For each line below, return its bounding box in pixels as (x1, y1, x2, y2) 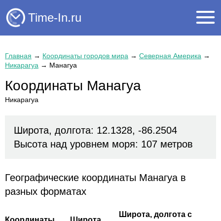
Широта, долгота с (119, 210, 192, 219)
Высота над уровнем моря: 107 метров (14, 139, 193, 150)
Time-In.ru (28, 10, 81, 24)
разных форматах (5, 186, 86, 197)
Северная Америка (139, 52, 201, 60)
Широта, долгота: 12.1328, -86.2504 (14, 125, 177, 136)
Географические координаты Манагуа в (5, 172, 186, 184)
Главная (5, 52, 32, 60)
